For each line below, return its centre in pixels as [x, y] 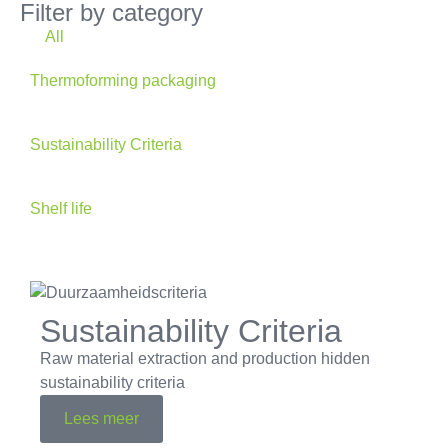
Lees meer [101, 418]
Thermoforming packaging [123, 80]
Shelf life [61, 208]
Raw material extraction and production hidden [205, 358]
